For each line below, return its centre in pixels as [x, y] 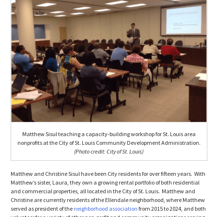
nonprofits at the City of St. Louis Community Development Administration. [109, 142]
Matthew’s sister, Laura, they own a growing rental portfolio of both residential [105, 183]
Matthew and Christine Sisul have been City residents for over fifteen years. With [108, 174]
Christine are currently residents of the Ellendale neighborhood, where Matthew [108, 200]
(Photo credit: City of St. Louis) [109, 151]
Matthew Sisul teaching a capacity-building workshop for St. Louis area [109, 134]
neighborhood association [106, 209]
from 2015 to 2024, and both [172, 209]
